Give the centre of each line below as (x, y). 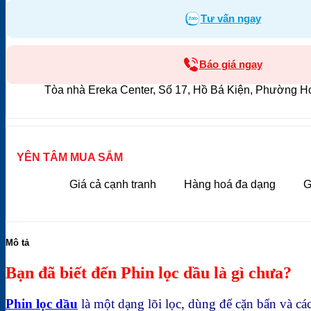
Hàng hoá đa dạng (230, 185)
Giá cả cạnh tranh (113, 185)
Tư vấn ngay (230, 18)
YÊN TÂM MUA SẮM (70, 157)
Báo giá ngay (230, 64)
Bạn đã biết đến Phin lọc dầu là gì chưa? (149, 273)
